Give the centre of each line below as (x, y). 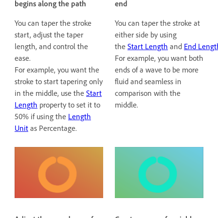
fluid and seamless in (148, 82)
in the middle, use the (50, 93)
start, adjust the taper (49, 35)
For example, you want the (57, 70)
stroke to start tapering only (59, 82)
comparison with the (148, 93)
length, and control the (51, 47)
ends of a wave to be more (157, 70)
